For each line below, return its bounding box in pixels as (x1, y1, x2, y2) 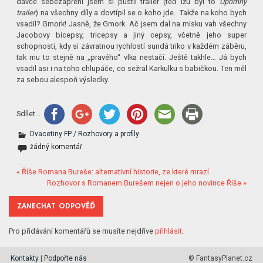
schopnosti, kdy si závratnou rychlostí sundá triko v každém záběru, (16, 42, 247, 51)
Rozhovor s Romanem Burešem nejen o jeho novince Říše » (46, 178, 247, 188)
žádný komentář (30, 143, 83, 151)
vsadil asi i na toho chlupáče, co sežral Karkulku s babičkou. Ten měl (16, 64, 247, 73)
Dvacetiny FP (30, 130, 72, 139)
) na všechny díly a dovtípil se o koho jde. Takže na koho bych (35, 8, 247, 18)
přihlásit (155, 227, 183, 236)
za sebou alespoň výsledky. (16, 75, 110, 85)
